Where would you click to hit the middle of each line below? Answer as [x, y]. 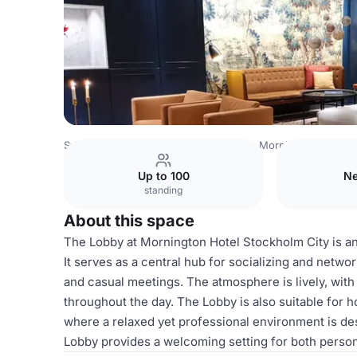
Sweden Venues [104, 145]
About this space [129, 221]
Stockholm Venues [202, 145]
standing [164, 190]
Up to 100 [163, 176]
